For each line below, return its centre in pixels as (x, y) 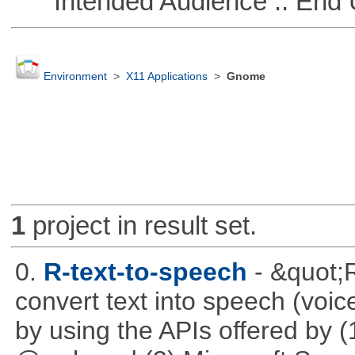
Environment (75, 77)
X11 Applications (166, 77)
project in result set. (141, 226)
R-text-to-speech (145, 271)
